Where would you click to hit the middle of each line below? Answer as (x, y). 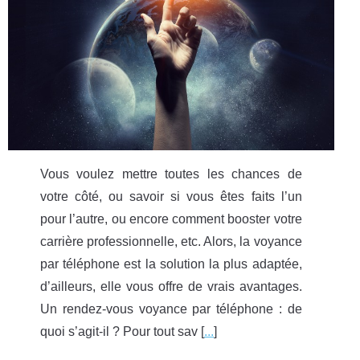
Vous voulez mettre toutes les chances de (171, 174)
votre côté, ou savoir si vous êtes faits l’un (171, 196)
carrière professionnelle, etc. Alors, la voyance (171, 241)
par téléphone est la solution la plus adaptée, (171, 264)
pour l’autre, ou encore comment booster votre (171, 219)
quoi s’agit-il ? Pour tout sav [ (122, 331)
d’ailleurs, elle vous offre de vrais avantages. (171, 286)
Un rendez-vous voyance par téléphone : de (171, 309)
